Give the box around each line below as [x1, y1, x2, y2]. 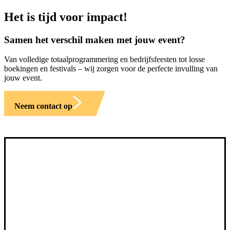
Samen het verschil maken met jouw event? [4, 34, 185, 45]
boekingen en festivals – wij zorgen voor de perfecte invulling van [4, 64, 218, 73]
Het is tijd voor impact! [4, 10, 127, 24]
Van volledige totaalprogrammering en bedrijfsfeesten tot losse [4, 55, 205, 64]
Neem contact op [14, 102, 72, 111]
